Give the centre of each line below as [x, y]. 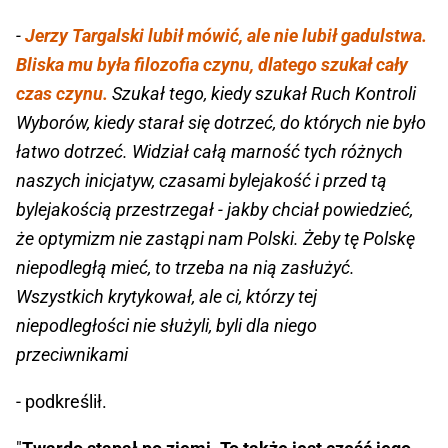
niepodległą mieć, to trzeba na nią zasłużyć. [185, 268]
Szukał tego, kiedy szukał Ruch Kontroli [262, 94]
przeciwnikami [72, 355]
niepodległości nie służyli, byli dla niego [166, 326]
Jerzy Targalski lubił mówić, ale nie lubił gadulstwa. [226, 36]
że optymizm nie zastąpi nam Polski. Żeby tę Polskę [215, 239]
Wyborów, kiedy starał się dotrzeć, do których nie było [221, 123]
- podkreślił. [63, 402]
